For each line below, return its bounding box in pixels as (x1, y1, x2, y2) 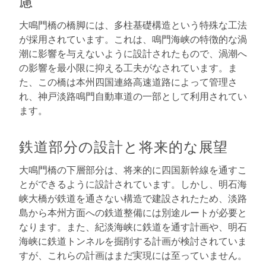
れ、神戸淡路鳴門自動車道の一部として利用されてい (19, 88, 247, 103)
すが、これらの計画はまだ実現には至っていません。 (19, 248, 247, 262)
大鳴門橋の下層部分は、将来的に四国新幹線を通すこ (19, 163, 247, 177)
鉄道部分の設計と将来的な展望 (19, 135, 229, 156)
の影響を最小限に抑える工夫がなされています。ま (19, 60, 237, 74)
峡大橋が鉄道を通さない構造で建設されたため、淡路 (19, 191, 247, 205)
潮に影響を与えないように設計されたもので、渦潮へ (19, 46, 247, 60)
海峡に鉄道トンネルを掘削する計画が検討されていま (19, 234, 247, 248)
